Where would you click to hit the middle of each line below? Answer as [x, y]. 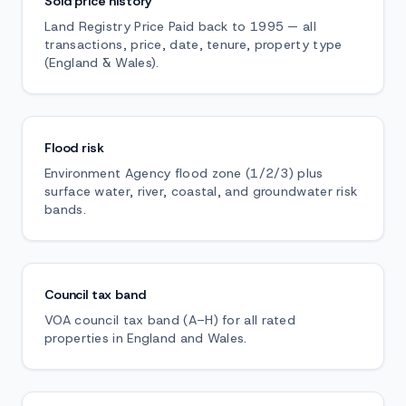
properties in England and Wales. [146, 338]
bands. [65, 209]
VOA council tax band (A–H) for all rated [170, 320]
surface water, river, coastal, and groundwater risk [201, 191]
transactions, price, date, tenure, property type [193, 44]
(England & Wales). [102, 63]
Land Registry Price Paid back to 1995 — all [180, 26]
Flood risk [74, 148]
